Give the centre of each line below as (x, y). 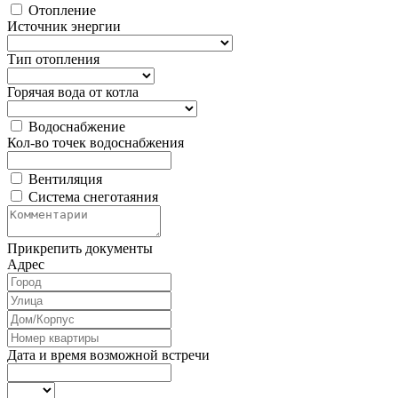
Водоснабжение (77, 126)
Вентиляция (65, 179)
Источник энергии (64, 26)
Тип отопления (53, 59)
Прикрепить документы (80, 248)
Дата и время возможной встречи (108, 354)
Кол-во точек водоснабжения (96, 142)
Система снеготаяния (93, 196)
